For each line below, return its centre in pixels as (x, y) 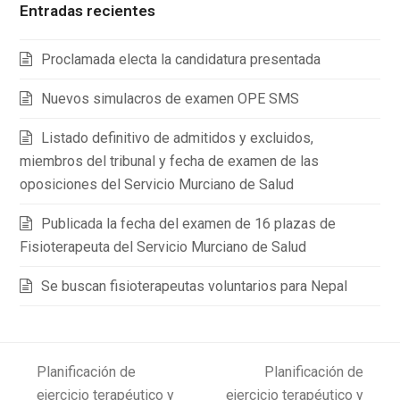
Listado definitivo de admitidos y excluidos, (178, 137)
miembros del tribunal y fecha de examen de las (170, 161)
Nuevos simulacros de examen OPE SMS (171, 98)
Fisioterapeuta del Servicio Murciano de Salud (163, 246)
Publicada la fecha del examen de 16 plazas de (189, 223)
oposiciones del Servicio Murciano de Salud (157, 184)
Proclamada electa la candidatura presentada (181, 59)
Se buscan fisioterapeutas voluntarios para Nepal (195, 286)
